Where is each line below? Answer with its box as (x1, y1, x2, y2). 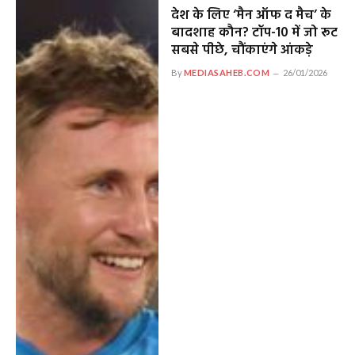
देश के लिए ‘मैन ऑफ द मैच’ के (170, 5, 331, 27)
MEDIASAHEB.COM (183, 67, 270, 78)
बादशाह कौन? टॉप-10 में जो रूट (170, 22, 338, 44)
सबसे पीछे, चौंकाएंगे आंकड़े (170, 40, 313, 62)
